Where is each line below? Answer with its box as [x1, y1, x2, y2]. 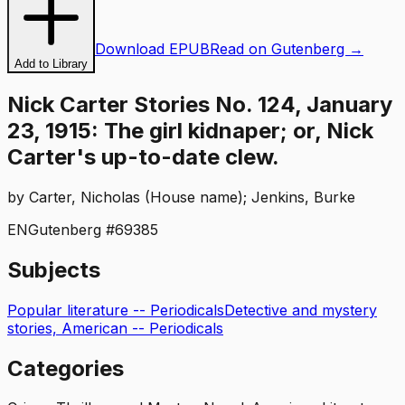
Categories [7, 354, 124, 381]
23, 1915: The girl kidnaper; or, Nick [7, 117, 373, 144]
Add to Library [14, 57, 88, 71]
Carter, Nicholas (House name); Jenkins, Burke [29, 187, 355, 206]
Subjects [7, 256, 100, 283]
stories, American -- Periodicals [7, 318, 223, 337]
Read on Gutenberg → [210, 40, 363, 58]
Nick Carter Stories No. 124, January [7, 90, 392, 118]
